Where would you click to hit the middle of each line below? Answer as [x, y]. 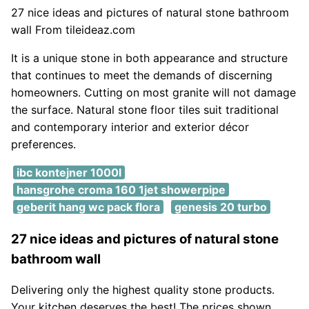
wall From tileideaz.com [73, 29]
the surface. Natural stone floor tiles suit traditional [145, 109]
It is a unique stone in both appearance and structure [149, 58]
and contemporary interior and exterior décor [130, 127]
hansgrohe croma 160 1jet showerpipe [121, 189]
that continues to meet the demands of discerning [142, 75]
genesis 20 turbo [220, 207]
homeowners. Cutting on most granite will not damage [153, 92]
